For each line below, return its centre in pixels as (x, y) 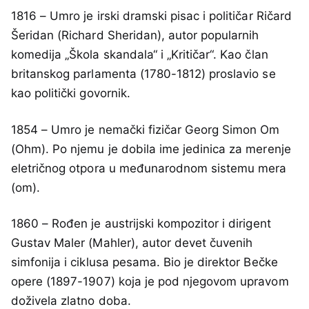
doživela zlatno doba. (71, 300)
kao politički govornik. (71, 93)
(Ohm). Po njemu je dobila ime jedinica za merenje (151, 149)
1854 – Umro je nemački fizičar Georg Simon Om (146, 129)
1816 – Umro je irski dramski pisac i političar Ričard (151, 16)
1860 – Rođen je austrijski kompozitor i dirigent (141, 223)
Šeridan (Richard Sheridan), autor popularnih (135, 36)
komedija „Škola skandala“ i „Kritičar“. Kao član (140, 55)
